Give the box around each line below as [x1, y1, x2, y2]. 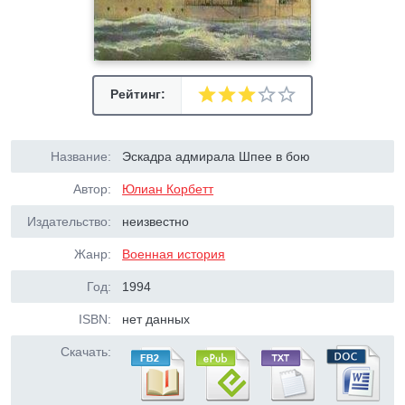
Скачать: [61, 344, 111, 359]
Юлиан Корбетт [122, 182, 214, 196]
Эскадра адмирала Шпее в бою [122, 149, 311, 164]
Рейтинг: [109, 87, 165, 101]
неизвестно [122, 214, 190, 229]
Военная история [122, 247, 226, 261]
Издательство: [27, 214, 111, 229]
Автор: [73, 182, 111, 196]
